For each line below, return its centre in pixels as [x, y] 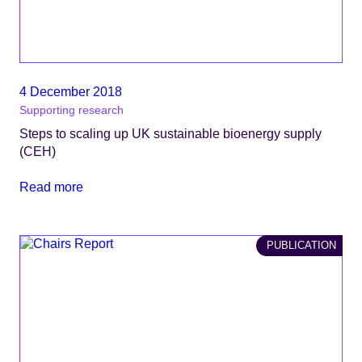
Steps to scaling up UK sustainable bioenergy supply [170, 133]
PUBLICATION [301, 246]
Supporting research [72, 110]
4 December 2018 [71, 91]
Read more [51, 187]
